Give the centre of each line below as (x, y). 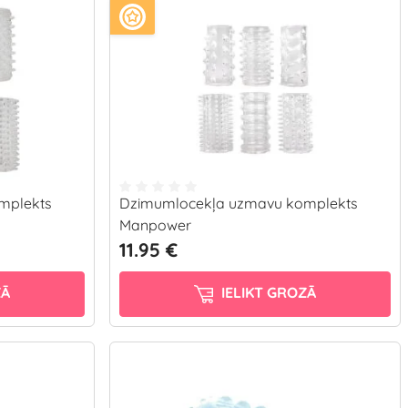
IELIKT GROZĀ (266, 293)
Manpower (155, 225)
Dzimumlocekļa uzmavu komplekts (239, 203)
